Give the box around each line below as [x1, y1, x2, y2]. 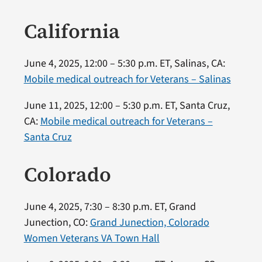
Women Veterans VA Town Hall [23, 230, 160, 246]
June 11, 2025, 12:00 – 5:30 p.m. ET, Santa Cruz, [23, 98, 230, 113]
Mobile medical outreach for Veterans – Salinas [23, 71, 231, 87]
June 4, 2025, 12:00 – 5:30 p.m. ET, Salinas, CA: [23, 56, 225, 71]
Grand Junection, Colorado [89, 215, 209, 230]
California [23, 17, 120, 44]
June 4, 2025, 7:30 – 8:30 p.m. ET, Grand [23, 199, 196, 214]
